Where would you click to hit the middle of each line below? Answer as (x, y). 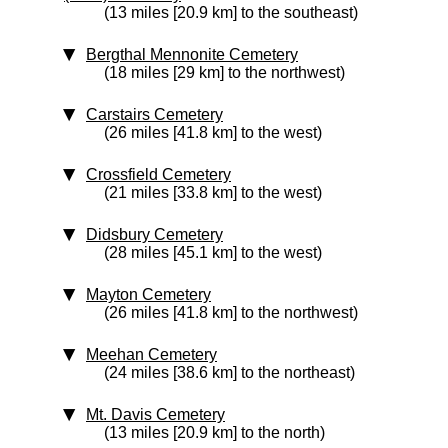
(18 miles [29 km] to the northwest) (224, 72)
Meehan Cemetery (151, 354)
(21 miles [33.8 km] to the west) (213, 192)
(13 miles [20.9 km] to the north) (214, 432)
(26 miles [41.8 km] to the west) (213, 132)
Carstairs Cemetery (154, 114)
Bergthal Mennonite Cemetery (192, 54)
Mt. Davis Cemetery (155, 414)
